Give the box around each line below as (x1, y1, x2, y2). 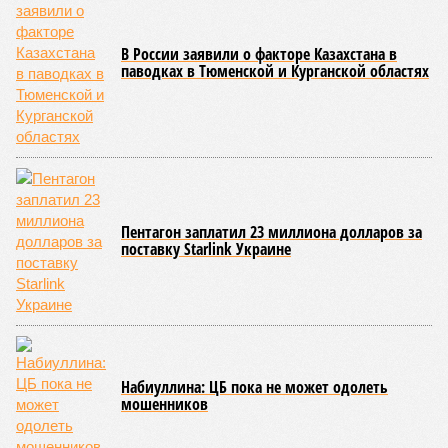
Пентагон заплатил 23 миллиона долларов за (121, 221, 422, 243)
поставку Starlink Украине (121, 238, 291, 260)
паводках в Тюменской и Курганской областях (121, 60, 429, 82)
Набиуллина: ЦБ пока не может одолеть (121, 376, 388, 398)
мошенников (121, 393, 208, 415)
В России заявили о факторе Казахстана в (121, 43, 397, 65)
